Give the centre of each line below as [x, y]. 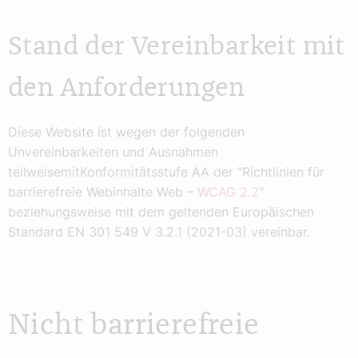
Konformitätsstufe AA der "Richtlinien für [202, 172]
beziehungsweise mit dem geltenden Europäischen [161, 212]
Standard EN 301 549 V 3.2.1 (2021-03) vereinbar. [159, 232]
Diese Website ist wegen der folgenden [126, 132]
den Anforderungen [127, 88]
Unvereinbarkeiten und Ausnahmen [113, 152]
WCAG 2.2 [228, 192]
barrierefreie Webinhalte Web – [103, 192]
